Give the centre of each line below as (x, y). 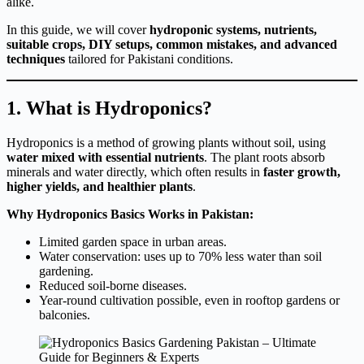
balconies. (65, 314)
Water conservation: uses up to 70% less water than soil (180, 256)
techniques (36, 58)
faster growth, (302, 171)
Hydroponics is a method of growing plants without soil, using (166, 142)
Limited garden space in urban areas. (133, 241)
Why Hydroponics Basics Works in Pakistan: (130, 214)
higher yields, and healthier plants (100, 186)
